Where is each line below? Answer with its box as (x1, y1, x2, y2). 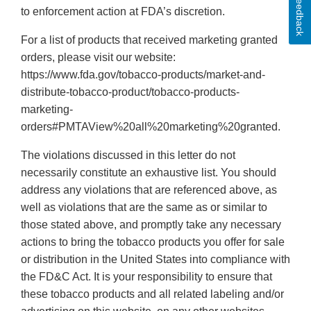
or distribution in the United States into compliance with (21, 253, 290, 266)
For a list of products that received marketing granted (21, 34, 278, 47)
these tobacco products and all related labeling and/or (21, 288, 284, 301)
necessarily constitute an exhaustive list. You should (21, 167, 276, 179)
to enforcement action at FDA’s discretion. (21, 6, 225, 18)
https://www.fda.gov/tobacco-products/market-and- (21, 69, 265, 81)
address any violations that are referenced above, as (21, 184, 277, 196)
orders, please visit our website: (21, 51, 176, 64)
